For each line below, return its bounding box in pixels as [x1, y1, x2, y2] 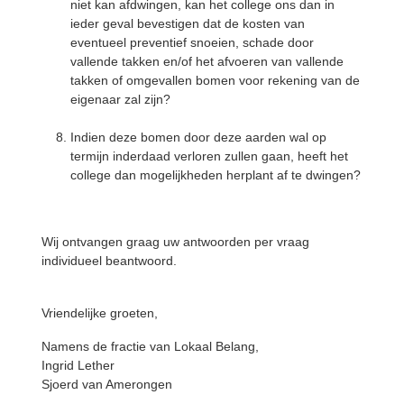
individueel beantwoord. [41, 252, 177, 268]
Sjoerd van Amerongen [41, 376, 172, 391]
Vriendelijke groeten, [41, 305, 158, 320]
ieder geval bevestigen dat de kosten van [70, 15, 305, 31]
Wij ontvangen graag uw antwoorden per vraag [41, 234, 309, 249]
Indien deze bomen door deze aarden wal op [70, 129, 326, 144]
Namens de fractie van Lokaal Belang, [41, 338, 259, 353]
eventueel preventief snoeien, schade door [70, 34, 314, 50]
